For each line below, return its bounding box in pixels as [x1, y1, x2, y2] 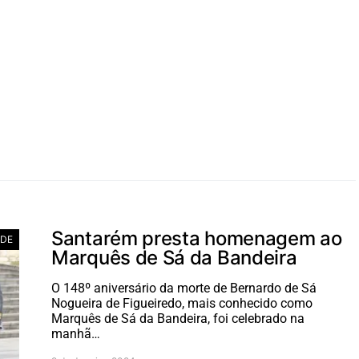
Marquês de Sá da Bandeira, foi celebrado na [51, 311, 305, 326]
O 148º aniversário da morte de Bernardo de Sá [51, 280, 317, 296]
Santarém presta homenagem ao [51, 227, 342, 250]
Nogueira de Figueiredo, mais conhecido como [51, 296, 313, 311]
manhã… [51, 326, 100, 341]
